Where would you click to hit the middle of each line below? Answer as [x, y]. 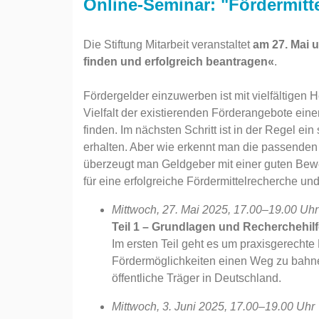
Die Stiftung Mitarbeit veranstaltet [168, 45]
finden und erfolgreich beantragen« [179, 62]
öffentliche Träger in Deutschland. [197, 278]
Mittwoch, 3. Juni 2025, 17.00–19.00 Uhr [213, 307]
